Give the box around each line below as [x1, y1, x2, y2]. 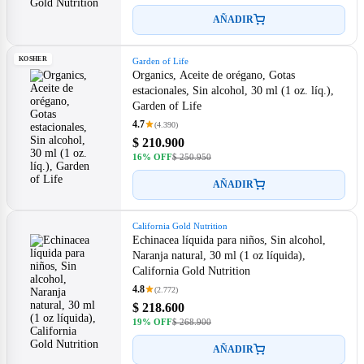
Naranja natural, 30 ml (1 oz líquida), [132, 249, 305, 262]
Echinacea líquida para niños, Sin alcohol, [132, 233, 326, 246]
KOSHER [19, 54, 47, 63]
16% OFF [132, 151, 172, 162]
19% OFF [132, 316, 172, 327]
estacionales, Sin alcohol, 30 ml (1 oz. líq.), [132, 84, 334, 97]
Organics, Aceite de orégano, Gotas [132, 68, 295, 81]
